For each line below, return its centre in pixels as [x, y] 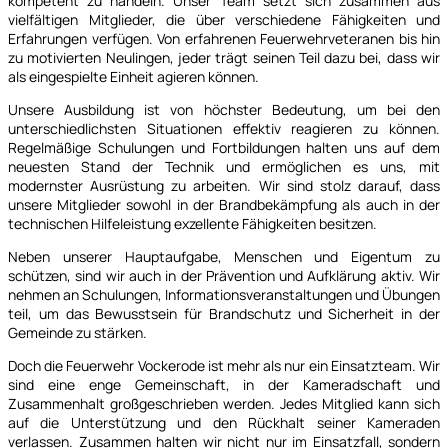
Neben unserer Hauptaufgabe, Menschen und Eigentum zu [224, 256]
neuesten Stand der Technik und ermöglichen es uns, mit [224, 166]
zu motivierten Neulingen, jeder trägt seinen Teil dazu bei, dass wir [224, 57]
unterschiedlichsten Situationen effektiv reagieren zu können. [224, 128]
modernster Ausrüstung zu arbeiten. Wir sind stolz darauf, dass [224, 185]
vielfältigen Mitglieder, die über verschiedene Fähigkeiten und [224, 19]
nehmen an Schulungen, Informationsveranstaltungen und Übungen [224, 294]
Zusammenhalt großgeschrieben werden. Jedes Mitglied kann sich [224, 403]
